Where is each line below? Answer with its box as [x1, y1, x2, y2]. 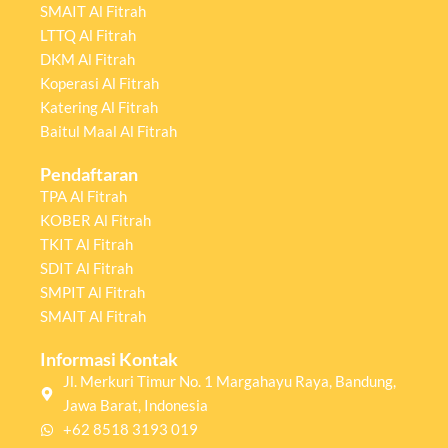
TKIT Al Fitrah [40, 235, 133, 253]
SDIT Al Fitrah [40, 259, 133, 277]
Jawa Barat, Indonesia [62, 396, 208, 414]
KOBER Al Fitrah [40, 211, 151, 229]
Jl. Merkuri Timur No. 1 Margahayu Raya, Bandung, [62, 372, 396, 390]
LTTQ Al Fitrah [40, 26, 136, 44]
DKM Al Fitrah [40, 50, 135, 68]
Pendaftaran [40, 163, 138, 185]
